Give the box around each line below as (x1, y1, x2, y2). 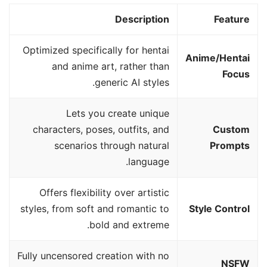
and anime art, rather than (52, 60, 170, 72)
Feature (214, 13, 250, 25)
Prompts (210, 139, 250, 151)
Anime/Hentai (185, 51, 250, 64)
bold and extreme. (89, 218, 170, 231)
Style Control (189, 202, 250, 215)
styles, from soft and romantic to (20, 202, 170, 215)
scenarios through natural (54, 139, 170, 151)
